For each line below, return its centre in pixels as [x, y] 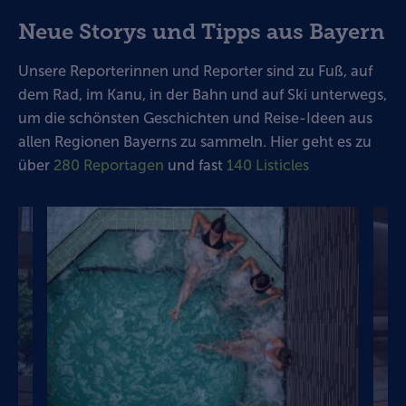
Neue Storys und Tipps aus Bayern [202, 31]
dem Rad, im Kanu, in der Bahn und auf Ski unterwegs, [203, 94]
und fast [195, 165]
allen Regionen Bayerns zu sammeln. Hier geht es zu [195, 141]
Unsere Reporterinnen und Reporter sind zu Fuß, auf [195, 71]
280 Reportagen [109, 165]
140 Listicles [268, 165]
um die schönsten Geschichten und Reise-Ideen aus [195, 118]
